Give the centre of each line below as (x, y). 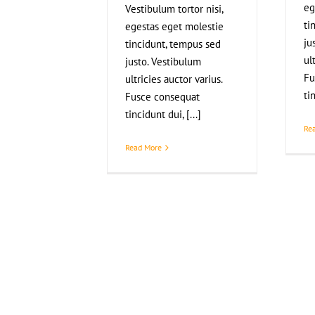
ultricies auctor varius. (174, 79)
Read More (143, 147)
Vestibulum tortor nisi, (174, 9)
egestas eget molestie (174, 26)
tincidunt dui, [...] (163, 114)
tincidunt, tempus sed (173, 44)
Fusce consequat (162, 97)
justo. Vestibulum (163, 62)
